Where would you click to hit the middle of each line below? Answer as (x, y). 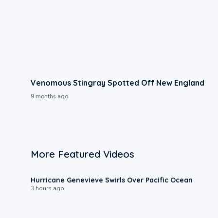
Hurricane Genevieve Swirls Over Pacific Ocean (111, 180)
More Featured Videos (82, 154)
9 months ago (49, 96)
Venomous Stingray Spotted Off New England (117, 82)
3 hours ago (47, 188)
